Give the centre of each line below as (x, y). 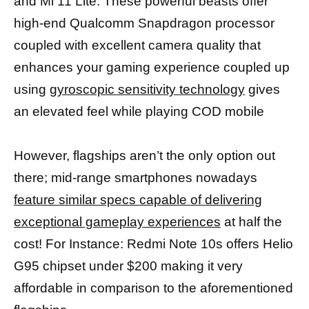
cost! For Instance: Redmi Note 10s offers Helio (153, 243)
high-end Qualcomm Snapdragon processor (144, 23)
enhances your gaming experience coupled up (152, 67)
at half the (251, 221)
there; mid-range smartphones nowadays (136, 177)
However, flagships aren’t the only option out (144, 155)
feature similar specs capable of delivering (138, 199)
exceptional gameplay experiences (117, 221)
